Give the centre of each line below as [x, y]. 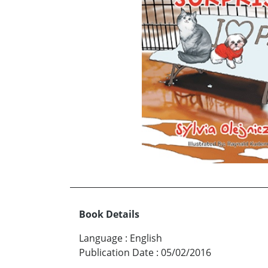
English [146, 238]
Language [101, 238]
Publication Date [116, 253]
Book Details [109, 214]
